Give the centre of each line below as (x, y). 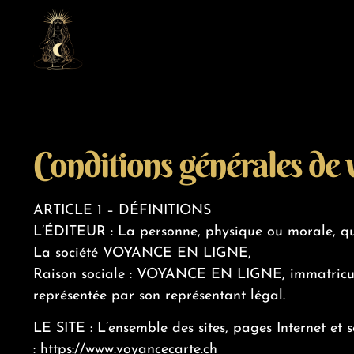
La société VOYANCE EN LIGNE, (142, 253)
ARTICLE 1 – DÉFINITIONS (122, 210)
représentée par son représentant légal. (159, 296)
